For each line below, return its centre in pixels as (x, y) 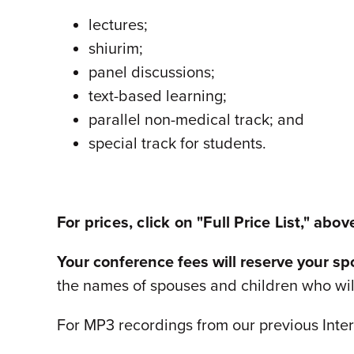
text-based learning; (158, 96)
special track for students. (177, 143)
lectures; (118, 25)
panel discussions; (152, 72)
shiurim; (116, 49)
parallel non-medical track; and (196, 120)
